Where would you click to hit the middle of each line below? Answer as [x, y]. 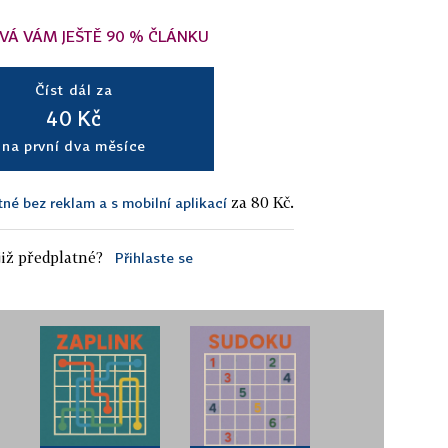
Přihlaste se [153, 257]
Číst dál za [74, 89]
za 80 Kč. [260, 201]
